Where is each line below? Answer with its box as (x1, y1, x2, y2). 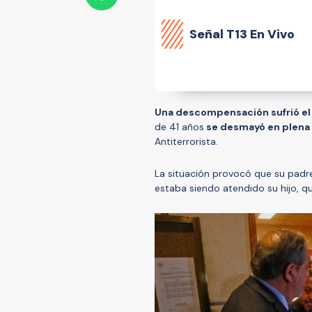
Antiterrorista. (155, 134, 221, 148)
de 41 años (155, 120, 204, 133)
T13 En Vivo (226, 25, 295, 42)
